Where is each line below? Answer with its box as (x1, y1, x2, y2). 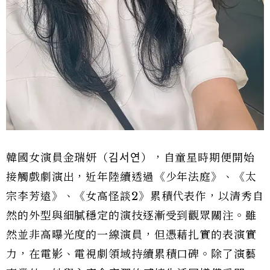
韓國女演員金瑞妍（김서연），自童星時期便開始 (6, 151, 255, 165)
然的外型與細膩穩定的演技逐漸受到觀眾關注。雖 (6, 209, 257, 223)
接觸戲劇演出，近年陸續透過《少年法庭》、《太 (6, 171, 257, 184)
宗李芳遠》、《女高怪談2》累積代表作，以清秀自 (6, 190, 264, 204)
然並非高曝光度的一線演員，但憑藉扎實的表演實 (6, 228, 257, 242)
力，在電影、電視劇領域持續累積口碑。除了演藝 (6, 248, 257, 262)
